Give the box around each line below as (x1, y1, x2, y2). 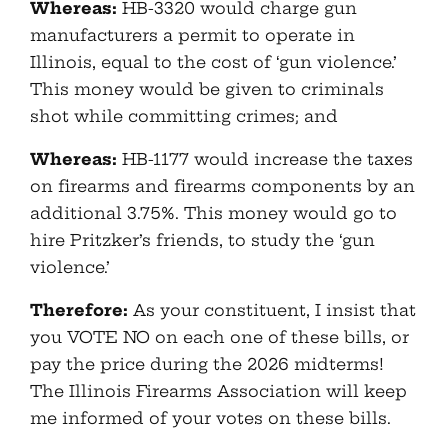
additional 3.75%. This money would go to (30, 203, 397, 223)
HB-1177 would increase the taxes (117, 149, 413, 169)
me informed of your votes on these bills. (30, 408, 391, 428)
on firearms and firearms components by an (30, 176, 415, 196)
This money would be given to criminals (30, 79, 384, 99)
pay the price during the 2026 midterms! (30, 354, 384, 374)
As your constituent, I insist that (128, 300, 416, 320)
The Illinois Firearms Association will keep (30, 381, 407, 401)
